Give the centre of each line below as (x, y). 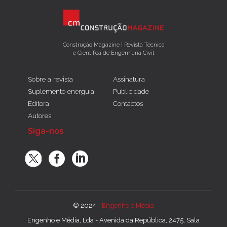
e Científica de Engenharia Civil (113, 53)
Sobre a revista (50, 79)
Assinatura (129, 79)
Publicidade (131, 91)
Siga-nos (46, 131)
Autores (40, 116)
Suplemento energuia (61, 91)
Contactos (128, 104)
